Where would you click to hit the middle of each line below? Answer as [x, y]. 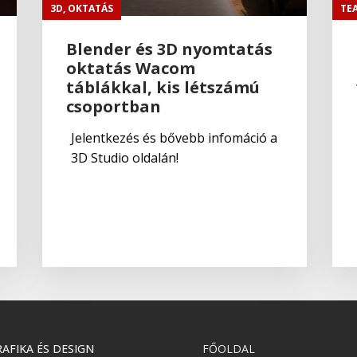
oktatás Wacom [131, 68]
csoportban [114, 106]
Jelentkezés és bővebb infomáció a [175, 137]
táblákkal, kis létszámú [163, 87]
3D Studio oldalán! [125, 157]
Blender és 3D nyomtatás [170, 49]
